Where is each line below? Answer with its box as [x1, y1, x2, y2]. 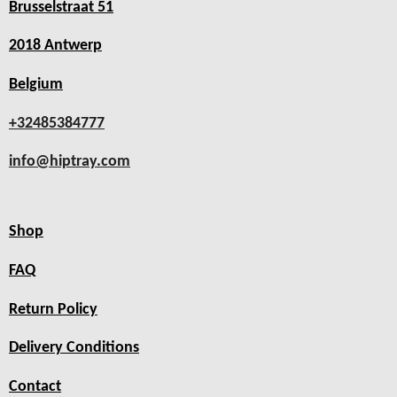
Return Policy [9, 301, 97, 317]
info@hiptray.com [9, 154, 130, 170]
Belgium [9, 76, 63, 92]
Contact [9, 378, 61, 394]
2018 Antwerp [9, 38, 102, 54]
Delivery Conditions [9, 340, 139, 356]
